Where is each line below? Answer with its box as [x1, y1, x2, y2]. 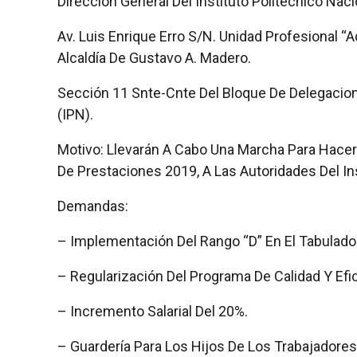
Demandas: [57, 197, 128, 214]
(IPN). [57, 105, 93, 123]
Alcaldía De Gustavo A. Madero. [57, 49, 251, 66]
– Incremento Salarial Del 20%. [57, 302, 248, 320]
